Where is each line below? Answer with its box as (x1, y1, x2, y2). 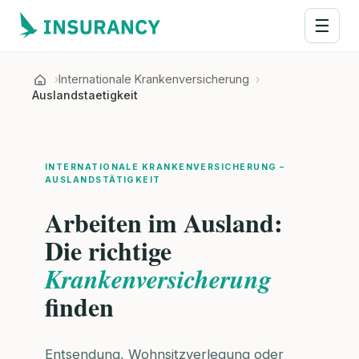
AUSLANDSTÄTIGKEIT (45, 175, 161, 185)
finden (45, 287, 114, 325)
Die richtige (45, 231, 171, 269)
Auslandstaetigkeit (32, 88, 138, 102)
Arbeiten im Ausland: (45, 203, 283, 241)
